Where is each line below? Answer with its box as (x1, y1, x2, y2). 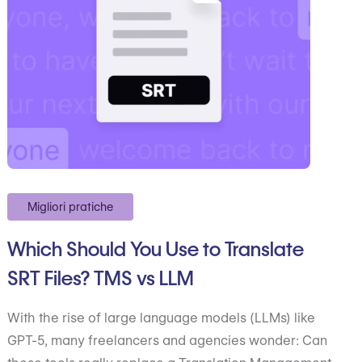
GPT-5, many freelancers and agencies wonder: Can (7, 333, 328, 348)
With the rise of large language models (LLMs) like (7, 310, 316, 326)
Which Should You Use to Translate (7, 238, 305, 261)
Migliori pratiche (27, 200, 114, 213)
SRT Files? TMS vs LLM (7, 267, 195, 290)
